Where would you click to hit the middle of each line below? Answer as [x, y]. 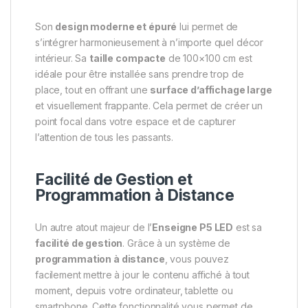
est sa [248, 228]
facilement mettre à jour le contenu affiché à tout [142, 275]
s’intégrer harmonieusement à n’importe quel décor [150, 42]
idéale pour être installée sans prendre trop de [140, 74]
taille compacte [128, 58]
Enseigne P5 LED [193, 228]
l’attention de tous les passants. [104, 137]
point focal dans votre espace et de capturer [135, 121]
